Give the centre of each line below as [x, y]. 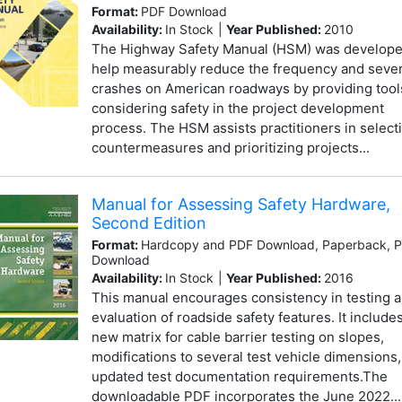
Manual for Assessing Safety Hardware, [240, 205]
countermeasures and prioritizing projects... [230, 148]
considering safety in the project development [237, 109]
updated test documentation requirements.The [239, 376]
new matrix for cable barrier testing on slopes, [237, 336]
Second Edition [149, 223]
